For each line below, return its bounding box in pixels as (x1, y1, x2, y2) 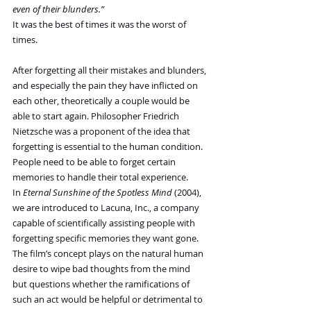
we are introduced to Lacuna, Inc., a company (12, 201, 201, 215)
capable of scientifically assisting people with (12, 217, 197, 230)
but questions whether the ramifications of (12, 278, 192, 291)
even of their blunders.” (12, 3, 104, 16)
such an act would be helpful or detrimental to (12, 293, 205, 306)
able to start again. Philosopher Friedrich (12, 110, 181, 123)
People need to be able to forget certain (12, 155, 178, 169)
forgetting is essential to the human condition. (12, 140, 205, 153)
